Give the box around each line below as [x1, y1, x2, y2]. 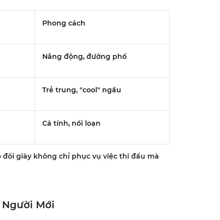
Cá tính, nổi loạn [42, 118, 101, 128]
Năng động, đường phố [42, 52, 127, 61]
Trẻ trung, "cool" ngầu [42, 85, 121, 94]
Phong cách [42, 18, 85, 27]
